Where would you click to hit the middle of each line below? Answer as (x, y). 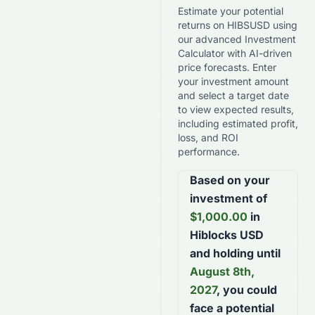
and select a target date (233, 95)
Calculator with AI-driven (235, 53)
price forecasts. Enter (227, 67)
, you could (247, 290)
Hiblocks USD (227, 235)
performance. (209, 152)
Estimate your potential (231, 11)
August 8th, (222, 271)
